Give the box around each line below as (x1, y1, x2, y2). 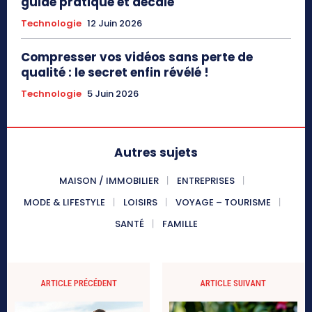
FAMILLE (162, 217, 198, 231)
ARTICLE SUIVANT (200, 278, 267, 289)
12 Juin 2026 (87, 17, 142, 31)
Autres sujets (114, 144, 198, 162)
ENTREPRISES (177, 174, 235, 188)
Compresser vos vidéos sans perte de (21, 49, 253, 66)
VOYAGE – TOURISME (175, 196, 271, 210)
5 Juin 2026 (87, 87, 139, 101)
